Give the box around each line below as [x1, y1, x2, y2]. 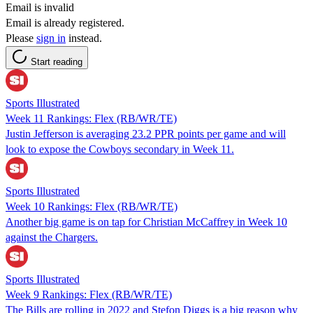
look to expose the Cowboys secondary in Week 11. [6, 143, 234, 155]
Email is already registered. [6, 16, 124, 29]
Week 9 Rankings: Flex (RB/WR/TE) [6, 288, 172, 300]
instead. [66, 31, 102, 44]
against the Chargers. [6, 231, 98, 243]
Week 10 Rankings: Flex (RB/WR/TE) [6, 200, 177, 212]
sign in [36, 31, 66, 44]
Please [6, 31, 36, 44]
